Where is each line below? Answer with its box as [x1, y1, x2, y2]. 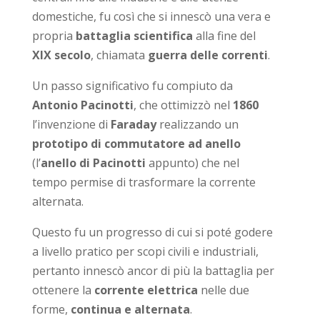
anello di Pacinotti [40, 154, 149, 171]
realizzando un [156, 116, 239, 132]
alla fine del [192, 27, 256, 44]
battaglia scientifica [75, 27, 193, 44]
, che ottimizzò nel [133, 96, 233, 113]
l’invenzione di [31, 116, 108, 132]
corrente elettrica [94, 281, 198, 298]
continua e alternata [70, 301, 190, 317]
